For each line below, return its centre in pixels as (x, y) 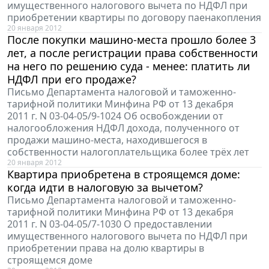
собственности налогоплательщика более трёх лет (128, 152)
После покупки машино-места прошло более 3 (131, 39)
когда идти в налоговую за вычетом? (105, 187)
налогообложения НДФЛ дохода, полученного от (123, 128)
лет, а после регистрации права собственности (133, 53)
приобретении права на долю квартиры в (106, 248)
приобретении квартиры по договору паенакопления (134, 17)
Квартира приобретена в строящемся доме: (124, 174)
